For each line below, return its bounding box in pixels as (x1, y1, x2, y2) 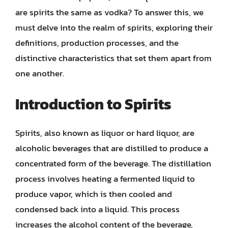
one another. (15, 66, 64, 80)
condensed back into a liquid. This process (15, 203, 180, 216)
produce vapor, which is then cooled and (15, 187, 172, 201)
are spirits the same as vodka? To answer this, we (15, 5, 204, 19)
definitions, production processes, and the (15, 36, 179, 49)
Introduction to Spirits (15, 93, 172, 116)
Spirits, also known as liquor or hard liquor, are (15, 126, 194, 139)
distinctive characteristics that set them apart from (15, 51, 212, 65)
